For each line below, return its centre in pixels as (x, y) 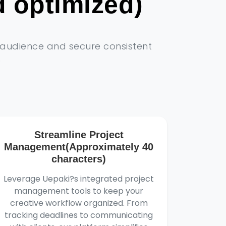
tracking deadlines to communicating (79, 215)
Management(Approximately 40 (79, 147)
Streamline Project (79, 135)
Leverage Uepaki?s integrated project (79, 179)
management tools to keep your (79, 191)
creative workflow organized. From (79, 203)
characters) (79, 159)
